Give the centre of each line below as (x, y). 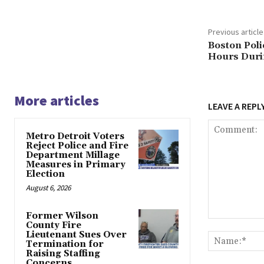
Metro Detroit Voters (75, 137)
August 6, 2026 (48, 188)
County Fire (54, 226)
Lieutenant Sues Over (76, 235)
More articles (57, 101)
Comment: (227, 225)
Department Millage (73, 156)
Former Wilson (62, 216)
